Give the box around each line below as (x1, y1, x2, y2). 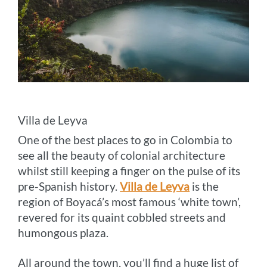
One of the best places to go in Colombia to (18, 132, 233, 147)
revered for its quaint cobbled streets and (18, 210, 226, 224)
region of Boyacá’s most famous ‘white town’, (18, 194, 241, 209)
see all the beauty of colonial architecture (18, 148, 226, 162)
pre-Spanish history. (18, 179, 120, 193)
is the (190, 179, 219, 193)
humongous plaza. (18, 225, 109, 240)
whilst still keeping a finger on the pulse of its (18, 163, 241, 178)
